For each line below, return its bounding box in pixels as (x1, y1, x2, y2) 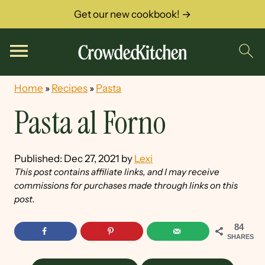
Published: (14, 153, 64, 164)
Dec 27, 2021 (64, 153, 119, 164)
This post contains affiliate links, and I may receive (14, 166, 219, 177)
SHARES (227, 233, 254, 240)
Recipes (51, 82, 88, 94)
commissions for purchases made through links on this (14, 180, 238, 191)
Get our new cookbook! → (74, 8, 191, 20)
